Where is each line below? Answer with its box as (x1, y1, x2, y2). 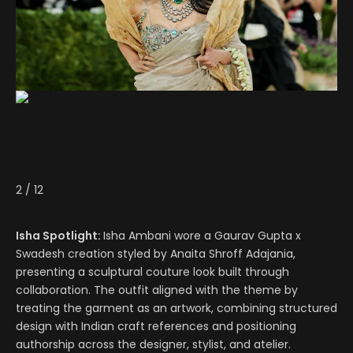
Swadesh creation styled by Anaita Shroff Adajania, (16, 246, 295, 262)
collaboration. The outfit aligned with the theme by (16, 282, 298, 299)
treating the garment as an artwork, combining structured (16, 300, 337, 317)
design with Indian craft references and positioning (16, 318, 296, 335)
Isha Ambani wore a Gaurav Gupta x (103, 228, 301, 244)
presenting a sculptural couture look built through (16, 264, 289, 281)
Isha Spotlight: (16, 228, 103, 244)
